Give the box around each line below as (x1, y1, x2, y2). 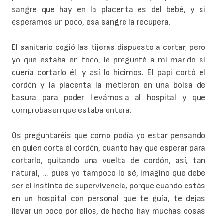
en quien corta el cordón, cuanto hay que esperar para (12, 143, 205, 154)
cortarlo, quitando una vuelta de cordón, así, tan (12, 155, 205, 166)
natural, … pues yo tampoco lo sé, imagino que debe (12, 168, 205, 179)
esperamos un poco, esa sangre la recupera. (12, 17, 172, 28)
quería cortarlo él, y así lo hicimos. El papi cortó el (12, 67, 205, 78)
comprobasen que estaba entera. (12, 105, 132, 116)
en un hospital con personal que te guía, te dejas (12, 193, 205, 204)
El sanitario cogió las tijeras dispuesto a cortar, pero (12, 42, 205, 53)
